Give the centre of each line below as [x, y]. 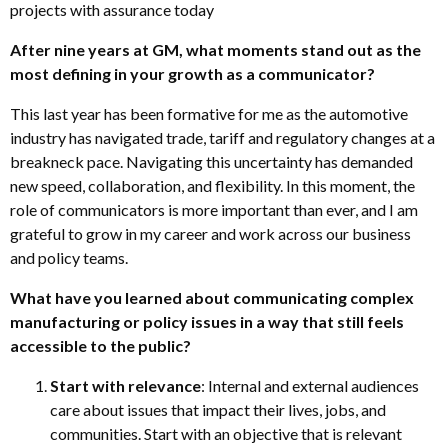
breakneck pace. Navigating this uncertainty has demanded [211, 162]
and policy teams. [69, 258]
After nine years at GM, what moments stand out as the [215, 50]
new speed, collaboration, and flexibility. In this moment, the [212, 186]
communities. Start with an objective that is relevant [226, 434]
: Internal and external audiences [310, 386]
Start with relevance [125, 386]
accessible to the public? [100, 346]
